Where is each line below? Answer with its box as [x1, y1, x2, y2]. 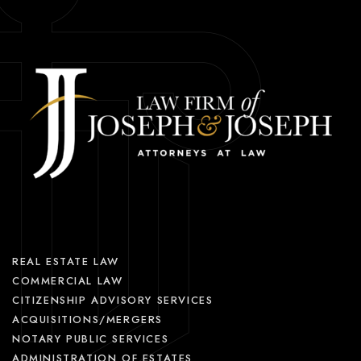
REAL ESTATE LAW [12, 254, 119, 270]
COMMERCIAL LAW [12, 273, 123, 289]
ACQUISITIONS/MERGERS [12, 312, 163, 328]
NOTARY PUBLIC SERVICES [12, 331, 169, 347]
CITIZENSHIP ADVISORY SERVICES [12, 293, 214, 309]
